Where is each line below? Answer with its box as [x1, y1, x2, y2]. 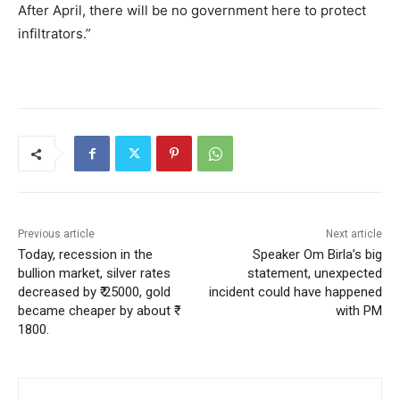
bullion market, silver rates [18, 265, 171, 282]
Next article [325, 228, 382, 241]
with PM [335, 303, 382, 320]
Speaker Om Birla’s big [252, 246, 382, 263]
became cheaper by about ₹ [18, 303, 174, 320]
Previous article [18, 228, 95, 241]
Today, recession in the [18, 246, 153, 263]
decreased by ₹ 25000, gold [18, 284, 171, 301]
